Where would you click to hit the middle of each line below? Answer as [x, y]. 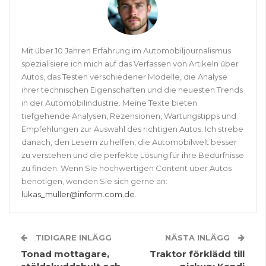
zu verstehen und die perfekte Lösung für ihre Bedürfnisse [133, 155]
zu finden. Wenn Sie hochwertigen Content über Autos [126, 168]
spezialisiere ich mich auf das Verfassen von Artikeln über [130, 64]
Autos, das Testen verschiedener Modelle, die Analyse [124, 77]
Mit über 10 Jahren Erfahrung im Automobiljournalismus [126, 51]
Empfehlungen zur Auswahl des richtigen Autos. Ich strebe [132, 129]
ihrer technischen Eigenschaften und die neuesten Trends [132, 90]
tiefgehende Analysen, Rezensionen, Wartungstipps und [129, 116]
